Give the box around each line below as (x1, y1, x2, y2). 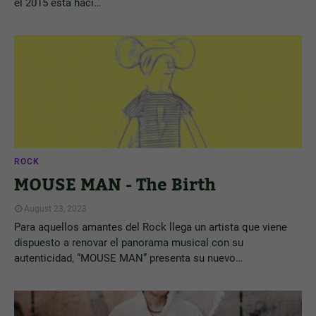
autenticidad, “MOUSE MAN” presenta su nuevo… (14, 252, 243, 265)
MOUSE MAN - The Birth (14, 168, 216, 202)
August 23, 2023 (24, 204, 87, 214)
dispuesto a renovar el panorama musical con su (14, 236, 243, 249)
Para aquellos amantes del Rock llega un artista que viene (14, 221, 287, 233)
